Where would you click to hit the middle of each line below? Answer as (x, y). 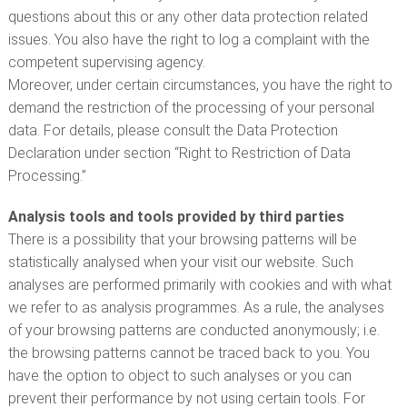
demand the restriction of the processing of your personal (191, 108)
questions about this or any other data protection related (188, 17)
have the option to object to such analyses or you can (179, 376)
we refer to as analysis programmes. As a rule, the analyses (196, 308)
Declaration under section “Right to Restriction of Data (179, 153)
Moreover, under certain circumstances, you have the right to (200, 85)
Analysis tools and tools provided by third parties (176, 217)
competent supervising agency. (106, 62)
